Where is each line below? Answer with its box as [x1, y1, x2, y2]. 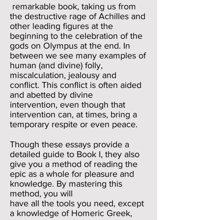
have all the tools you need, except [10, 198, 144, 208]
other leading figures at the [10, 21, 113, 31]
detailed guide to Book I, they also [10, 149, 139, 159]
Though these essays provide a [10, 139, 129, 149]
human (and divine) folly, [10, 60, 103, 70]
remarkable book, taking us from [10, 1, 136, 11]
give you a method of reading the [10, 159, 137, 169]
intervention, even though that [10, 100, 125, 110]
